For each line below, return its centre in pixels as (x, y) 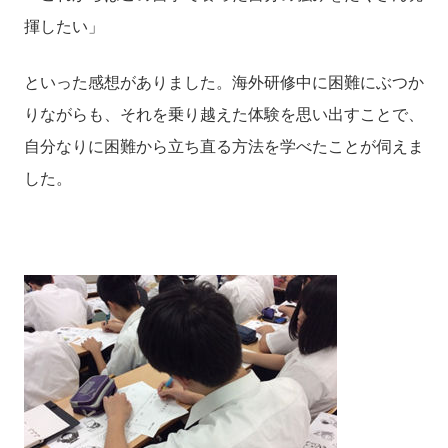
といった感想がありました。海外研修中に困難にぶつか (223, 83)
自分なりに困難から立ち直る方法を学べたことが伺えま (223, 147)
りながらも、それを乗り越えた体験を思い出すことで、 (223, 115)
